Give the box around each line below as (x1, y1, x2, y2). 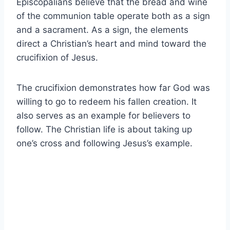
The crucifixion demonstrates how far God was (16, 83, 210, 93)
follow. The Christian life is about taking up (16, 124, 192, 135)
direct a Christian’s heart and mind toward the (16, 39, 206, 49)
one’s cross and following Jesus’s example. (16, 138, 195, 149)
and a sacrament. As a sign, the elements (16, 25, 188, 35)
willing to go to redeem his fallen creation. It (16, 97, 197, 107)
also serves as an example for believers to (16, 110, 190, 121)
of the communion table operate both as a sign (16, 11, 210, 22)
